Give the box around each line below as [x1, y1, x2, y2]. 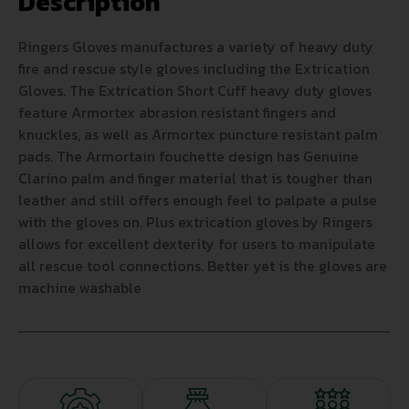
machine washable [18, 277, 142, 299]
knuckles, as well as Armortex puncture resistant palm [18, 123, 378, 146]
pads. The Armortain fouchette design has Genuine [18, 145, 359, 168]
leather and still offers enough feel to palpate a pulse [18, 189, 377, 212]
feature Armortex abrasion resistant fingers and [18, 101, 336, 124]
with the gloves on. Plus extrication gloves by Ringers [18, 211, 372, 234]
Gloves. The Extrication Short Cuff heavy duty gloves [18, 79, 372, 102]
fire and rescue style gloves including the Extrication [18, 58, 370, 80]
